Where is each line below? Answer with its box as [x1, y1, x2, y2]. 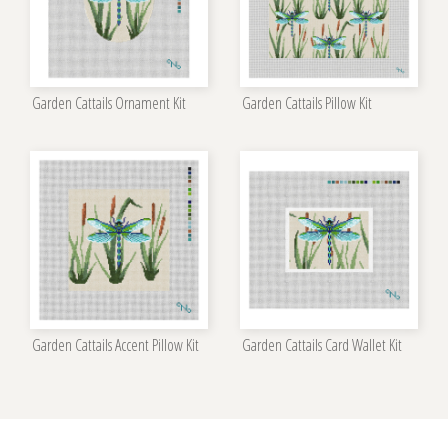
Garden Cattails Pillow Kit [242, 91, 372, 114]
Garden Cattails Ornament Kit [32, 91, 186, 114]
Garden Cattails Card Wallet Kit [242, 333, 402, 356]
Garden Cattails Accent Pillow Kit [32, 333, 199, 356]
